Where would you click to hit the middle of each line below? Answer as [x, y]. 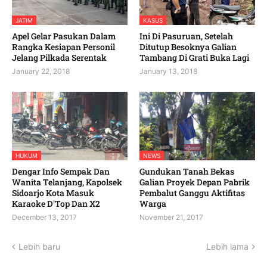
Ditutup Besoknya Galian [188, 47]
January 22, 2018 [41, 72]
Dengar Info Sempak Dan [61, 172]
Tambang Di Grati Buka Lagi [194, 58]
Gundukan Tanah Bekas [187, 172]
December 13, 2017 [44, 218]
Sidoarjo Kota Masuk [53, 193]
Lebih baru [39, 247]
